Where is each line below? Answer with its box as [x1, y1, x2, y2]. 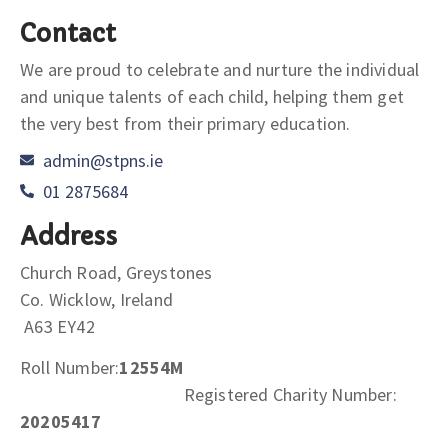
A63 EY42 [20, 314, 95, 338]
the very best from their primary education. [20, 111, 351, 135]
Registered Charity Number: [183, 383, 397, 407]
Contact [20, 18, 116, 49]
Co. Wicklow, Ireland [20, 287, 421, 311]
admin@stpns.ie [42, 148, 163, 172]
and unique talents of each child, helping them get [20, 84, 405, 108]
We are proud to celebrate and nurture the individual [20, 57, 420, 81]
